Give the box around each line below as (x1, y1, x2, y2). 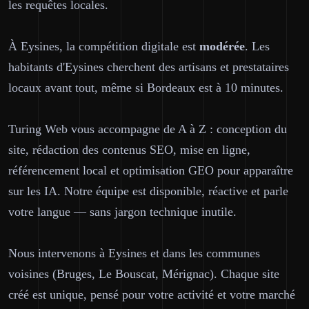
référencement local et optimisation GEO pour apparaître (8, 163, 293, 177)
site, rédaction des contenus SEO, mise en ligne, (8, 143, 250, 157)
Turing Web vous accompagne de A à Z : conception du (8, 122, 287, 136)
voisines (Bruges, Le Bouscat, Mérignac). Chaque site (8, 267, 279, 281)
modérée (199, 39, 245, 53)
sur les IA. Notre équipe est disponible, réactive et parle (8, 184, 288, 198)
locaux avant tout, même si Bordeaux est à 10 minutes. (8, 81, 283, 94)
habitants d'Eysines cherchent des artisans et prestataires (8, 60, 289, 74)
